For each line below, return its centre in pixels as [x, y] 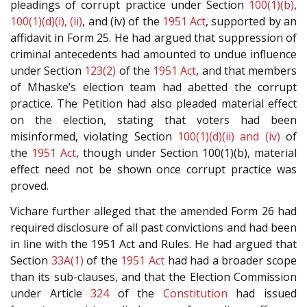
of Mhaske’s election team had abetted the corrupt [153, 87]
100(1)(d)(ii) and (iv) [229, 137]
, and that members [247, 71]
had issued [262, 293]
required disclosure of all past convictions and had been [153, 227]
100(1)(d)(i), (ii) [47, 22]
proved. [29, 186]
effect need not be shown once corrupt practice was [153, 170]
